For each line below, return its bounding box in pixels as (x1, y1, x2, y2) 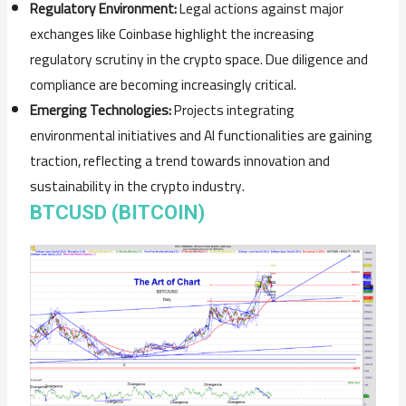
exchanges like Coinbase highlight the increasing (30, 20, 315, 47)
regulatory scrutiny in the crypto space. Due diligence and (30, 45, 369, 72)
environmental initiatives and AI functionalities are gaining (30, 121, 373, 149)
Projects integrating (171, 96, 295, 123)
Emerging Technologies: (30, 96, 172, 123)
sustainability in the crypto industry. (30, 172, 246, 199)
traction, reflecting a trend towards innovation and (30, 147, 331, 174)
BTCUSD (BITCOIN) (30, 200, 206, 224)
